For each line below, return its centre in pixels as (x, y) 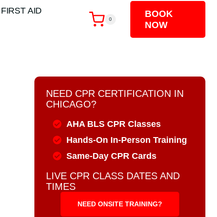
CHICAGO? (71, 104)
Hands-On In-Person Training (126, 140)
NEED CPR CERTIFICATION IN (115, 93)
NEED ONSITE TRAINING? (120, 204)
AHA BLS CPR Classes (113, 124)
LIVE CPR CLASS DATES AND (113, 176)
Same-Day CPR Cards (111, 156)
